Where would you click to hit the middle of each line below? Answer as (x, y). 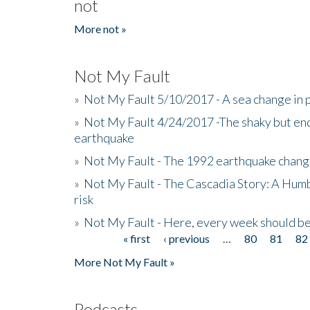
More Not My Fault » (125, 262)
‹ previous (186, 238)
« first (136, 238)
